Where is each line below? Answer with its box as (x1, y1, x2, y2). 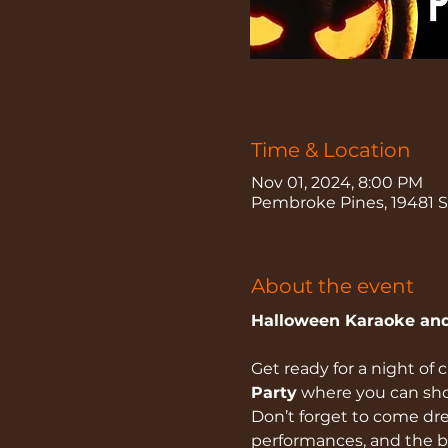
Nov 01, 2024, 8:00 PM (250, 172, 423, 192)
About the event (250, 273, 414, 298)
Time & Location (250, 137, 411, 162)
